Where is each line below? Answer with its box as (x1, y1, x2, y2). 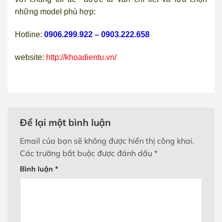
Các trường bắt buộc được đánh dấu (20, 148, 154, 158)
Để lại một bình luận (20, 116, 113, 129)
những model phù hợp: (15, 7, 96, 16)
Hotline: (15, 30, 44, 39)
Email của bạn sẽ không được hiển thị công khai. (20, 136, 194, 146)
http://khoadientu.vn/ (44, 53, 116, 61)
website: (15, 53, 44, 61)
